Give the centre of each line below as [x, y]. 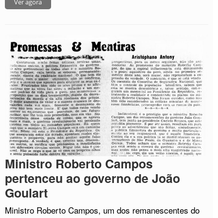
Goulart [26, 193]
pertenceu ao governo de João [92, 178]
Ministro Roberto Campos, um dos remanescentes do [102, 210]
